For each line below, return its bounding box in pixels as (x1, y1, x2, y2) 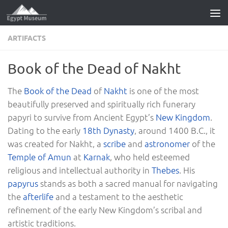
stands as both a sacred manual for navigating (38, 178, 218, 189)
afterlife (23, 191, 53, 202)
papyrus (8, 178, 38, 189)
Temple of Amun (8, 151, 71, 162)
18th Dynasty (82, 125, 134, 136)
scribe (103, 138, 126, 149)
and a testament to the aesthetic (53, 191, 183, 202)
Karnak (83, 151, 110, 162)
